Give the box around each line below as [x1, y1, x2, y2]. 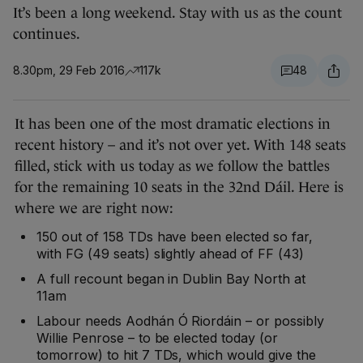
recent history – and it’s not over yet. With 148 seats [15, 137, 346, 154]
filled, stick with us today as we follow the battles [15, 158, 330, 175]
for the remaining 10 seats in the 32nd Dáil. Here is [15, 179, 344, 196]
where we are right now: [15, 200, 173, 217]
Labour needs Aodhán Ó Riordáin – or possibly [36, 313, 324, 330]
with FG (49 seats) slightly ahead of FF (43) [36, 246, 304, 263]
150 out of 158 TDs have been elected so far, [36, 228, 313, 246]
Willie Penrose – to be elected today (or [36, 330, 279, 347]
